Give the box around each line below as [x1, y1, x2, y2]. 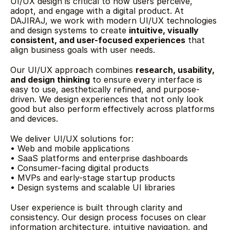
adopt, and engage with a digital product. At [10, 6, 184, 16]
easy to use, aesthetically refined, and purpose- [10, 84, 200, 94]
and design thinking [10, 74, 90, 85]
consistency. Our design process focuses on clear [10, 212, 206, 222]
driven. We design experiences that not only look [10, 94, 203, 104]
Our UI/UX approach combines [10, 65, 136, 75]
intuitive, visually [129, 25, 199, 35]
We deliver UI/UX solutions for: [10, 133, 133, 144]
